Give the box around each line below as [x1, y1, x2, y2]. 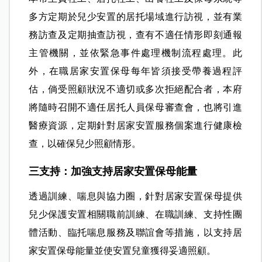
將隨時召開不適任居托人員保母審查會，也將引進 [29, 102, 242, 112]
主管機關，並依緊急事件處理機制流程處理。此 [29, 47, 242, 58]
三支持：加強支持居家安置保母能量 [29, 165, 198, 177]
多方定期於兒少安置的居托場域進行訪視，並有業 [29, 11, 242, 22]
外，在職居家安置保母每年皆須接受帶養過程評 [29, 65, 242, 76]
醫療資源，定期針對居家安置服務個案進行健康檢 [29, 120, 242, 130]
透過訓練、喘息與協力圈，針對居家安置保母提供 [29, 191, 242, 201]
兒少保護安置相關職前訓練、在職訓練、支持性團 [29, 209, 242, 219]
